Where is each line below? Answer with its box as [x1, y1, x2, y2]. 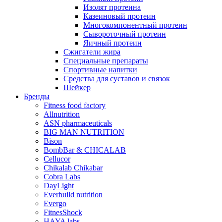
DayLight [44, 181, 74, 190]
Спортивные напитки [63, 65, 137, 74]
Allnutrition [44, 110, 80, 118]
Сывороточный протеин [83, 29, 166, 38]
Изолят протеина [83, 2, 141, 11]
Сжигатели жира [63, 47, 120, 56]
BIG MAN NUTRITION [44, 127, 124, 136]
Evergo [44, 199, 66, 208]
